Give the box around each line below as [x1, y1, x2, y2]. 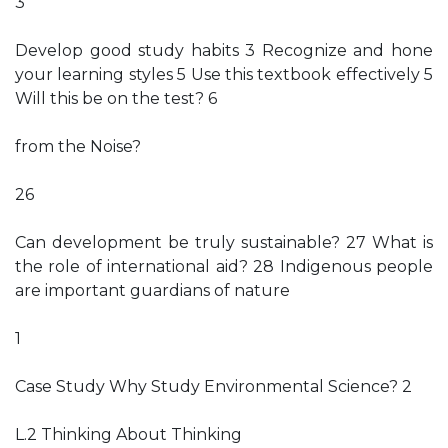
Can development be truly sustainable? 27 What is [15, 233, 433, 252]
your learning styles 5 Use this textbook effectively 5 [15, 65, 433, 84]
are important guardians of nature [15, 281, 290, 300]
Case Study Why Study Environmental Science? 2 [15, 377, 412, 396]
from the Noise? [15, 137, 141, 156]
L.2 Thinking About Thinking [15, 425, 242, 444]
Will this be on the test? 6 [15, 89, 217, 108]
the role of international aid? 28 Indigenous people [15, 257, 433, 276]
